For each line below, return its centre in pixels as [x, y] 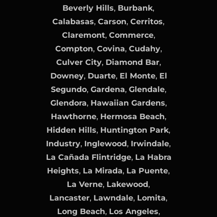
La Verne [85, 184]
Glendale [147, 89]
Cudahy [144, 48]
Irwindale [150, 143]
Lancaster [70, 198]
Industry [63, 143]
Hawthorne [73, 116]
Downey [67, 76]
